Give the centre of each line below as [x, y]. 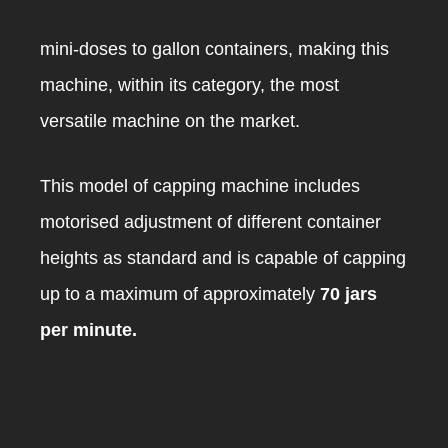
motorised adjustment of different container [210, 222]
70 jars [348, 294]
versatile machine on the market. [170, 121]
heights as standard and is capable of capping [223, 258]
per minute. [88, 330]
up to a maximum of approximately [180, 294]
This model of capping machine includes [200, 186]
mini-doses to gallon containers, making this [214, 49]
